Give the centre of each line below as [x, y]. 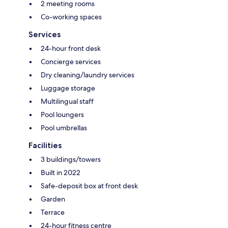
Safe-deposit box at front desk [89, 186]
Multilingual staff [67, 101]
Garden [53, 199]
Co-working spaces [71, 17]
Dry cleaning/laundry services [88, 75]
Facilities [45, 145]
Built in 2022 [61, 172]
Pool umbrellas [64, 127]
